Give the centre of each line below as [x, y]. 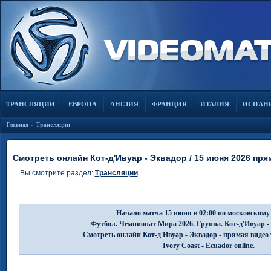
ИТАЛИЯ [215, 104]
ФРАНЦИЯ [169, 104]
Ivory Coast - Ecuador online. [208, 246]
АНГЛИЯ [124, 104]
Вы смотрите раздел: [57, 173]
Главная [18, 125]
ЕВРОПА [83, 104]
